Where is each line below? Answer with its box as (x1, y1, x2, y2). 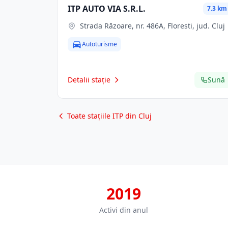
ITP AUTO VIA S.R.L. (68, 3, 146, 14)
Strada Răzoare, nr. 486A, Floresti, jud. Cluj (80, 21, 225, 31)
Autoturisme (82, 40, 117, 48)
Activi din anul (99, 205, 148, 215)
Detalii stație (68, 75, 110, 84)
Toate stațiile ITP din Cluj (67, 111, 152, 121)
